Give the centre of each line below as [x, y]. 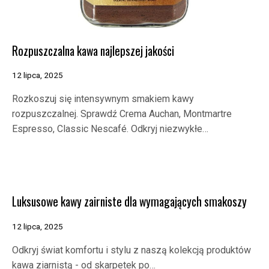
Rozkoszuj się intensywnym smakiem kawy [103, 98]
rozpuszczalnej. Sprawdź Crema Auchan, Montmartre [122, 113]
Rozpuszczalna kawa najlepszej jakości [93, 50]
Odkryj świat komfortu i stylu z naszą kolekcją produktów [131, 250]
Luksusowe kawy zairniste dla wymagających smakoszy [129, 202]
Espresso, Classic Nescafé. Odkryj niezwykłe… [110, 128]
